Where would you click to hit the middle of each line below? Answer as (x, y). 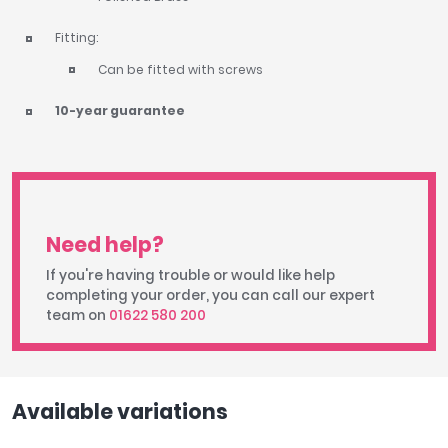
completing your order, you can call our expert (210, 296)
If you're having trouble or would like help (190, 276)
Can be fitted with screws (180, 69)
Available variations (120, 412)
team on (77, 316)
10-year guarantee (119, 111)
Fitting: (76, 38)
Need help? (104, 244)
